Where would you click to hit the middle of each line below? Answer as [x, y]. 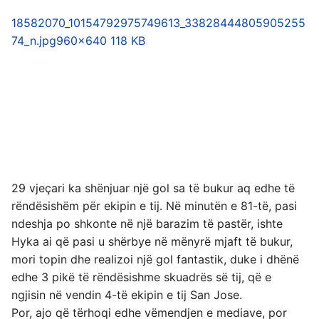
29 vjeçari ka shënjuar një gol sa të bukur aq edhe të [153, 188]
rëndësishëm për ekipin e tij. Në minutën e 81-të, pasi [154, 206]
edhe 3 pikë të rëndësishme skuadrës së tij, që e [141, 277]
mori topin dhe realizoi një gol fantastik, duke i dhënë [155, 260]
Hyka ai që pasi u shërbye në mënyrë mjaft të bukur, [152, 242]
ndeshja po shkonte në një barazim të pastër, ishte [147, 224]
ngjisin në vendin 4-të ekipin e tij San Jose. [127, 295]
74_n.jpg [34, 41]
